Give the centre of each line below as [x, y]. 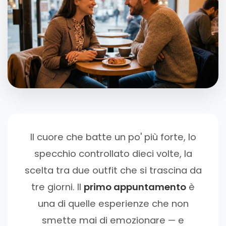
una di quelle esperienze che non [113, 203]
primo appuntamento [135, 187]
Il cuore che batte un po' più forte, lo [113, 137]
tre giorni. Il [58, 187]
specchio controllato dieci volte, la [113, 153]
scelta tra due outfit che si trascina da [113, 170]
